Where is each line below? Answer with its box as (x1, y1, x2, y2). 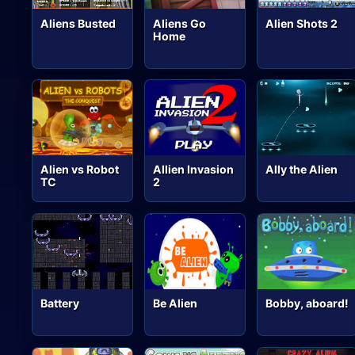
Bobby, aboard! (265, 296, 349, 311)
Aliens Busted (40, 16, 116, 30)
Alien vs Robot (40, 162, 120, 177)
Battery (40, 296, 80, 311)
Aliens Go (153, 16, 207, 30)
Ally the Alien (265, 162, 338, 177)
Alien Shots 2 (265, 16, 338, 30)
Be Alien (153, 296, 198, 311)
